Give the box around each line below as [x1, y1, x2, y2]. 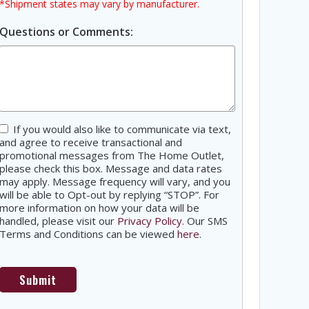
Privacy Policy [117, 213, 182, 228]
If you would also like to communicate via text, [12, 121, 231, 136]
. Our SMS [181, 213, 228, 228]
